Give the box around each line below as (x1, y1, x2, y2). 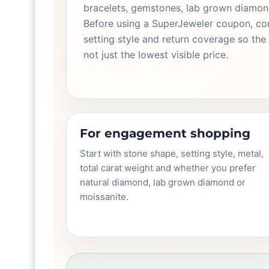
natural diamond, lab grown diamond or (80, 177, 246, 188)
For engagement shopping (80, 126, 251, 141)
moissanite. (80, 191, 129, 202)
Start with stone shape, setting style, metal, (80, 148, 264, 159)
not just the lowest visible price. (83, 49, 229, 61)
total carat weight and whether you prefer (80, 162, 256, 174)
